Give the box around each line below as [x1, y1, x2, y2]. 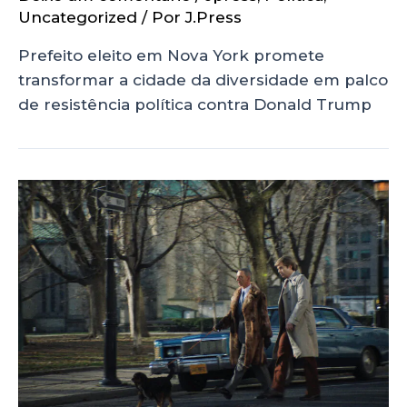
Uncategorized [18, 8, 137, 27]
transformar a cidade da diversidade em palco [18, 71, 388, 90]
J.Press [185, 8, 242, 27]
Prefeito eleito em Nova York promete [18, 46, 324, 65]
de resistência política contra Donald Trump [18, 95, 372, 114]
